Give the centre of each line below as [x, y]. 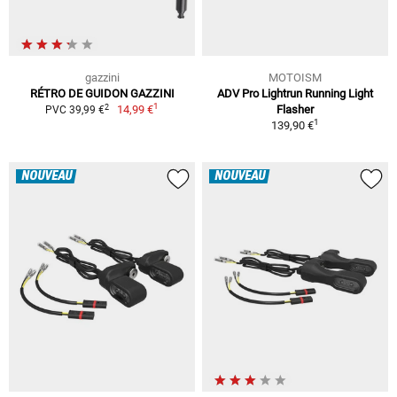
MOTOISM [295, 78]
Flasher [295, 110]
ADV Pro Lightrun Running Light [295, 94]
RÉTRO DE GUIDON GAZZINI [102, 94]
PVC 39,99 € [74, 110]
